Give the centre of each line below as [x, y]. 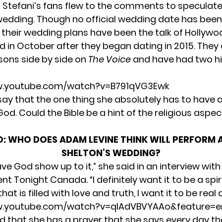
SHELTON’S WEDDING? [111, 153]
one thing [74, 99]
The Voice [110, 59]
